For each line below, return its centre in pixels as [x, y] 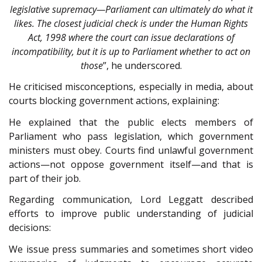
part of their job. [45, 178]
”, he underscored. [142, 65]
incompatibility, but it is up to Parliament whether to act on [131, 51]
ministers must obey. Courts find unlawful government [131, 150]
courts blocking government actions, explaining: [114, 101]
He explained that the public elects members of [131, 122]
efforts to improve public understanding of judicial [131, 214]
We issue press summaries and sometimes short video [131, 249]
